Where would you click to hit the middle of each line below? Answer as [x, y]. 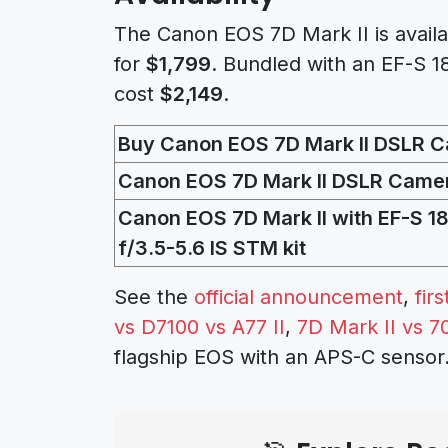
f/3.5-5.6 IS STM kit [212, 247]
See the [154, 296]
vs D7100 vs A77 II [199, 326]
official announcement [298, 296]
